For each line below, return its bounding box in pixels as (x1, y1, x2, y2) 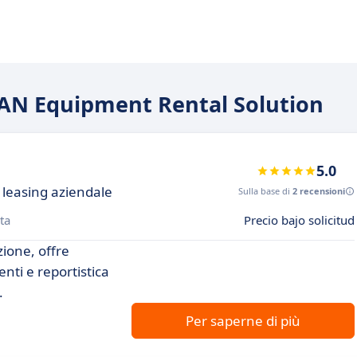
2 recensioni (292, 185, 345, 197)
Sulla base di (238, 185, 292, 197)
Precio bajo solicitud (244, 212, 355, 228)
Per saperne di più (186, 312, 300, 330)
